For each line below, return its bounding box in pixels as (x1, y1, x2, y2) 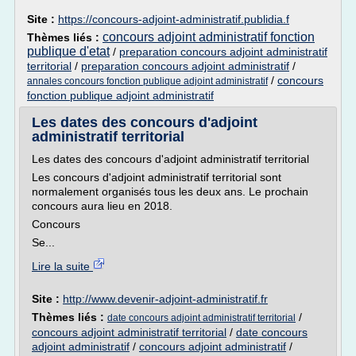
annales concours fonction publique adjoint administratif (27, 75, 268, 87)
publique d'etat (27, 44, 110, 58)
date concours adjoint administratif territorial (107, 312, 296, 323)
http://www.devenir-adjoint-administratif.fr (63, 292, 268, 305)
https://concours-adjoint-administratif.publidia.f (58, 13, 289, 25)
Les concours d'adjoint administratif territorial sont (32, 171, 281, 184)
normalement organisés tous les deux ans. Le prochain (32, 185, 308, 198)
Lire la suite (32, 260, 93, 273)
